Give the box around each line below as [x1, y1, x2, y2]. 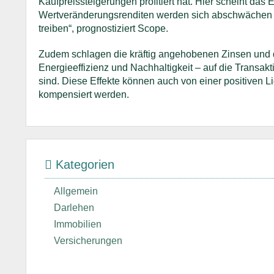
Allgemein [54, 186, 98, 196]
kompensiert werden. [39, 89, 129, 100]
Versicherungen [54, 235, 122, 246]
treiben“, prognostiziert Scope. [39, 23, 168, 34]
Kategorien [52, 158, 114, 171]
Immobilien [54, 219, 102, 229]
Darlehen [54, 202, 94, 213]
